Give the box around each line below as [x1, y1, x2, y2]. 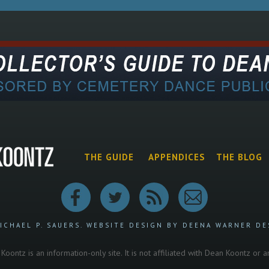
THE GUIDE [83, 151, 134, 163]
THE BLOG [216, 151, 263, 163]
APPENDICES [148, 151, 205, 163]
